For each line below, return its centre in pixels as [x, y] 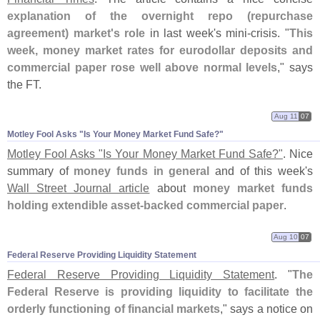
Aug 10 [286, 236]
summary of [41, 171]
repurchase [282, 16]
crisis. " [270, 33]
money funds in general [142, 171]
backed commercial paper [214, 205]
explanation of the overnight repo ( [129, 16]
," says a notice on [266, 308]
